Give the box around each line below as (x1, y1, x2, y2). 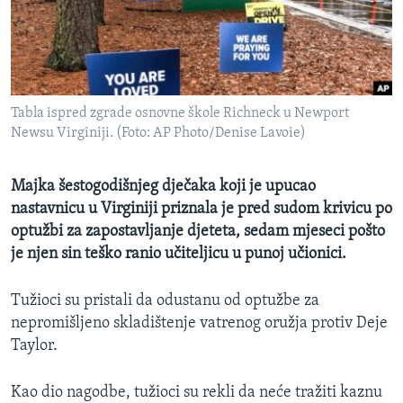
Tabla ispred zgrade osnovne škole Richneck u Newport (11, 106, 349, 121)
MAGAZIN (16, 8, 80, 25)
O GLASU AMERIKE (16, 40, 138, 58)
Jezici (31, 220, 67, 238)
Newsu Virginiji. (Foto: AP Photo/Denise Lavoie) (11, 126, 306, 141)
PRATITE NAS (16, 138, 84, 151)
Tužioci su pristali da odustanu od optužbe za (11, 292, 319, 310)
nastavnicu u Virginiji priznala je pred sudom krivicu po (11, 201, 392, 219)
